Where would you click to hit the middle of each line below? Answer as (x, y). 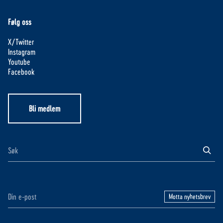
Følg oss (20, 22)
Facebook (21, 72)
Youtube (19, 62)
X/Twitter (21, 42)
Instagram (22, 52)
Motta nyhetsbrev (190, 197)
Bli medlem (45, 109)
